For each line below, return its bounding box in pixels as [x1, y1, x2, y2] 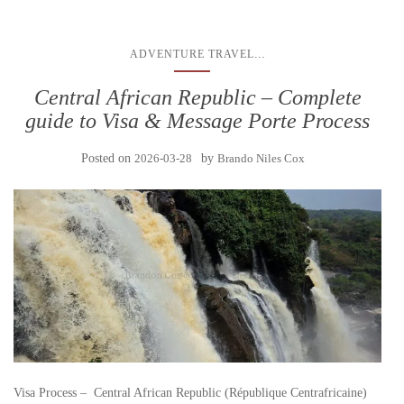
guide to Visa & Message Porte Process [25, 108, 370, 133]
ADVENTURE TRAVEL [130, 47, 254, 60]
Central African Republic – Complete [33, 85, 362, 109]
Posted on [81, 151, 134, 165]
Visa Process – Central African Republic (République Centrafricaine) [14, 386, 367, 399]
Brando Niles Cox [217, 151, 305, 165]
